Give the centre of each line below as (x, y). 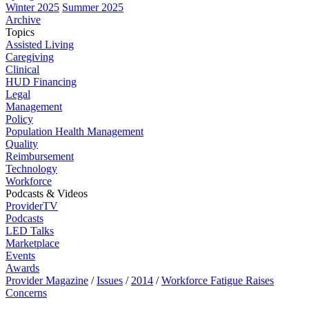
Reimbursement (40, 156)
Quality (22, 144)
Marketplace (32, 243)
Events (20, 256)
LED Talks (30, 231)
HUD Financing (41, 82)
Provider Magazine (47, 280)
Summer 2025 (93, 7)
